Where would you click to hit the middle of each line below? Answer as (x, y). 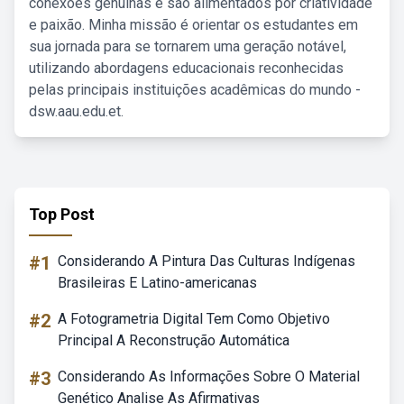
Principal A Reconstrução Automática (174, 340)
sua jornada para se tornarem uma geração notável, (188, 46)
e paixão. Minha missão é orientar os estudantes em (193, 25)
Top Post (62, 214)
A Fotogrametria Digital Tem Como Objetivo (194, 319)
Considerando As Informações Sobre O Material (209, 376)
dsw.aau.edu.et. (76, 111)
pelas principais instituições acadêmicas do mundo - (195, 90)
